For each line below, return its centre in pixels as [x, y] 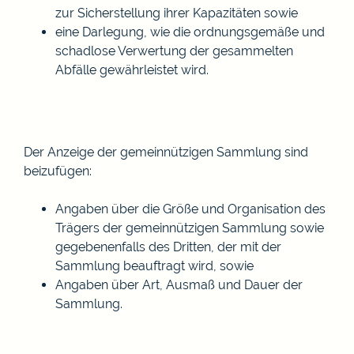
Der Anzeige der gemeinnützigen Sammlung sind [166, 152]
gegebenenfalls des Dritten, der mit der [168, 247]
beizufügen [56, 171]
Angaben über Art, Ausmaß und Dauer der [179, 284]
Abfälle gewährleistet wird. [132, 70]
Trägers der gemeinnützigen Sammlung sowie [190, 228]
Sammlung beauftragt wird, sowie [154, 265]
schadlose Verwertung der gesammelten [174, 51]
